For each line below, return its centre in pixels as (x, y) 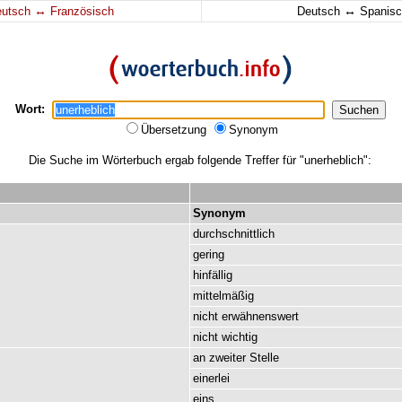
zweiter (227, 358)
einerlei (211, 378)
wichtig (240, 337)
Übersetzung (175, 130)
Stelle (264, 358)
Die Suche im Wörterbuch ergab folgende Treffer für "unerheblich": (200, 160)
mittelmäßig (223, 296)
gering (209, 254)
